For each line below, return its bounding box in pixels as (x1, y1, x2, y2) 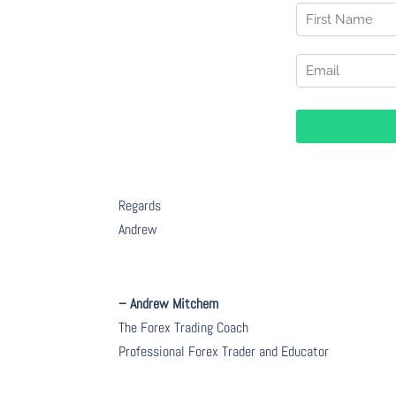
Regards (118, 196, 162, 216)
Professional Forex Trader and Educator (118, 342, 330, 362)
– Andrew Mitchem (118, 294, 219, 314)
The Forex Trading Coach (118, 318, 249, 338)
